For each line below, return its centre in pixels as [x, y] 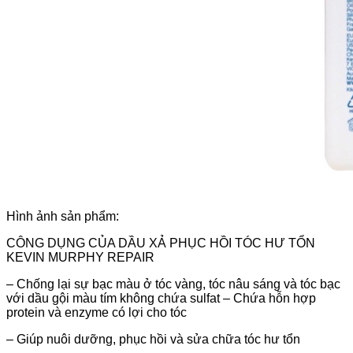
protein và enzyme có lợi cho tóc [97, 313]
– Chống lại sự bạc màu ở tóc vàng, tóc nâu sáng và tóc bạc [173, 284]
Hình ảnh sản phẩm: [63, 217]
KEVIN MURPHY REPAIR [80, 258]
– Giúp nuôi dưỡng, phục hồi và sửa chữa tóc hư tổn [153, 340]
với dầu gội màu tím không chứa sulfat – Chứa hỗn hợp [161, 299]
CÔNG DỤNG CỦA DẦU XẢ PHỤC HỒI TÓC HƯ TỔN [161, 243]
